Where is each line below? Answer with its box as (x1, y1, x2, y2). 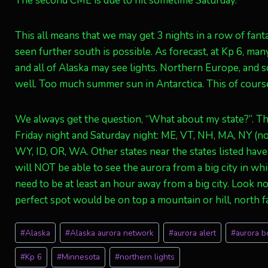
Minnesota (62, 251, 100, 263)
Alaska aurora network (70, 227, 154, 239)
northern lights (120, 251, 175, 263)
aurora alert (173, 227, 217, 239)
